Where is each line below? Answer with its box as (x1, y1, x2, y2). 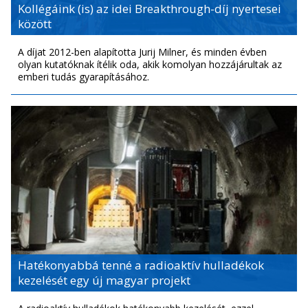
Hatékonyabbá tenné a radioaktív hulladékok (18, 257, 264, 274)
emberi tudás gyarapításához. (18, 70, 149, 83)
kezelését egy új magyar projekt (18, 272, 190, 289)
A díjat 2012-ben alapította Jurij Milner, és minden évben (18, 45, 267, 58)
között (18, 16, 52, 32)
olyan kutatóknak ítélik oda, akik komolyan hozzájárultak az (18, 58, 282, 71)
